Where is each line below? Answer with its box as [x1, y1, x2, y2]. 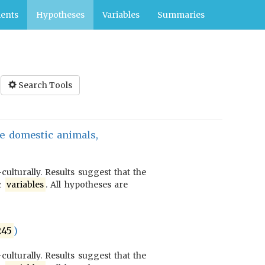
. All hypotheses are [46, 179, 128, 190]
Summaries [157, 9, 205, 20]
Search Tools [18, 80, 72, 91]
